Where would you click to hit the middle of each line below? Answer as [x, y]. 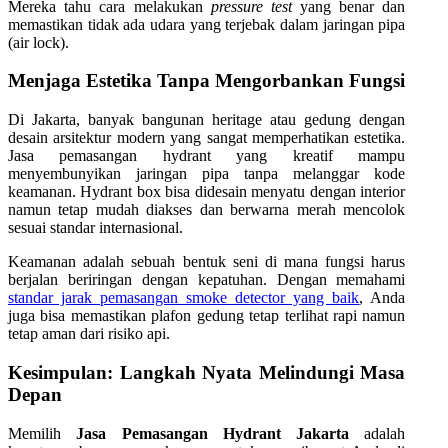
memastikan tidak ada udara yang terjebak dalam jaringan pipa [207, 24]
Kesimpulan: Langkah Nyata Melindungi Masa [207, 372]
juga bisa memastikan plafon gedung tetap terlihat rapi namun [207, 316]
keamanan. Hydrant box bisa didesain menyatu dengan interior [207, 192]
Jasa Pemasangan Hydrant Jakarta [213, 433]
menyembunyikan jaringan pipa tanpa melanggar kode [207, 174]
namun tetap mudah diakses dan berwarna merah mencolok [207, 210]
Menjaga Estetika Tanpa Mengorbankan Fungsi [206, 81]
